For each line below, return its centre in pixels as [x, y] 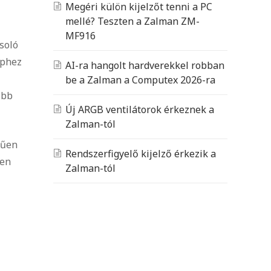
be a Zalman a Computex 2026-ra [140, 80]
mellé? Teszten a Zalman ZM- [132, 21]
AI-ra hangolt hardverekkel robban [145, 65]
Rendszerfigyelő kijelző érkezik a [141, 153]
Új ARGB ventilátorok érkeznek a [140, 109]
